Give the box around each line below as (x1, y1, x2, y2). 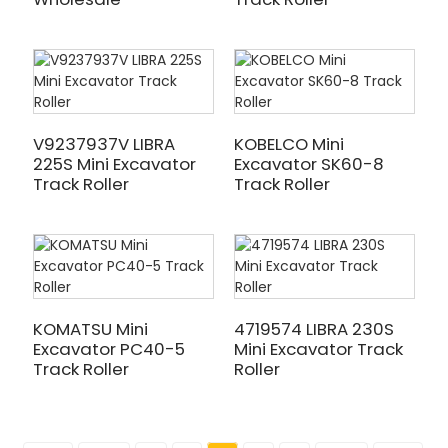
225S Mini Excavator (32, 152, 196, 176)
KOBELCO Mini (233, 132, 344, 156)
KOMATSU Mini (32, 317, 148, 341)
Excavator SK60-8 (233, 152, 384, 176)
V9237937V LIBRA (32, 132, 175, 156)
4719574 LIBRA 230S (233, 317, 394, 341)
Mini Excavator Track (233, 337, 403, 361)
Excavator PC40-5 (32, 337, 185, 361)
